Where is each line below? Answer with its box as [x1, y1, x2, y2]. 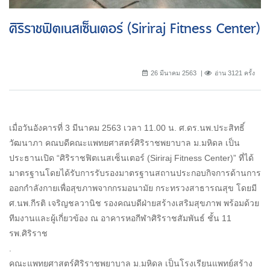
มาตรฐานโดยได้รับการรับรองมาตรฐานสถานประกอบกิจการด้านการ [9, 168, 261, 178]
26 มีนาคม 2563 [151, 69, 196, 77]
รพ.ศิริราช [9, 228, 48, 239]
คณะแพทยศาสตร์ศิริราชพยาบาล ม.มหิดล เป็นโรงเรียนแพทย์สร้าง [9, 259, 253, 269]
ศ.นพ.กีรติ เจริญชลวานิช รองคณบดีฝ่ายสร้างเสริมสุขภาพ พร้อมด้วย [9, 198, 259, 209]
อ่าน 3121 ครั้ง [215, 69, 255, 77]
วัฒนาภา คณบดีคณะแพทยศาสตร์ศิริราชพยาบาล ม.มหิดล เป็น [9, 138, 240, 148]
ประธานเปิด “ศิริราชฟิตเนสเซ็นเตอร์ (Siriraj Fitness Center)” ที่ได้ [9, 153, 254, 163]
